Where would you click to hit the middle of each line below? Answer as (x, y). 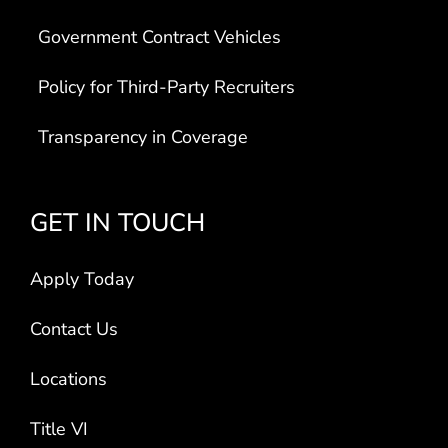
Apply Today (82, 279)
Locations (68, 379)
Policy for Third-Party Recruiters (167, 87)
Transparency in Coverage (143, 137)
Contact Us (74, 329)
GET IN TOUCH (117, 223)
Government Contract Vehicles (160, 37)
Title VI (59, 429)
